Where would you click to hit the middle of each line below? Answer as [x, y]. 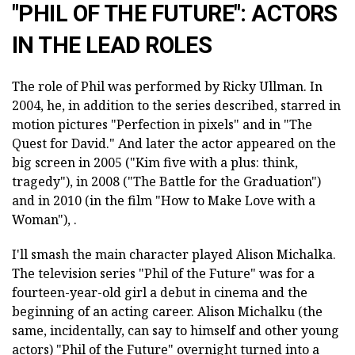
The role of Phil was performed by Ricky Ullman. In [167, 86]
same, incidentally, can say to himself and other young [176, 330]
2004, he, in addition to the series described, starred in [176, 105]
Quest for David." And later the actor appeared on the [174, 143]
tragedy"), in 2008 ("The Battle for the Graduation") [166, 181]
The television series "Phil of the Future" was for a [163, 273]
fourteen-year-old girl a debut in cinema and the [160, 292]
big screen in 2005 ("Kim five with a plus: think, [155, 162]
